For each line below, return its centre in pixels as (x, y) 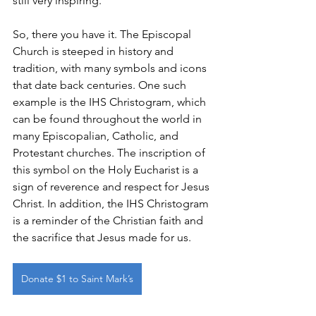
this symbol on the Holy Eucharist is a (107, 170)
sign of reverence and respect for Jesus (113, 187)
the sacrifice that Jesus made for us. (102, 238)
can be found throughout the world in (109, 119)
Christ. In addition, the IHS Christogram (112, 204)
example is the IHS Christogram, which (111, 102)
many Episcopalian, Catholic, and (97, 136)
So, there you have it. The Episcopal (103, 35)
